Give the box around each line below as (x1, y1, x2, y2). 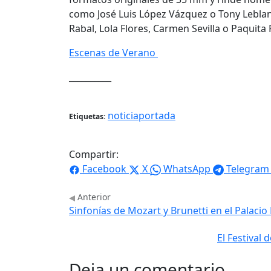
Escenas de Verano (69, 46, 158, 60)
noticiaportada (108, 109, 175, 123)
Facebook (82, 162, 126, 176)
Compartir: (69, 148, 119, 162)
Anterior (75, 191, 111, 203)
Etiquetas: (69, 111, 105, 122)
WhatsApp (163, 162, 211, 176)
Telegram (226, 162, 269, 176)
